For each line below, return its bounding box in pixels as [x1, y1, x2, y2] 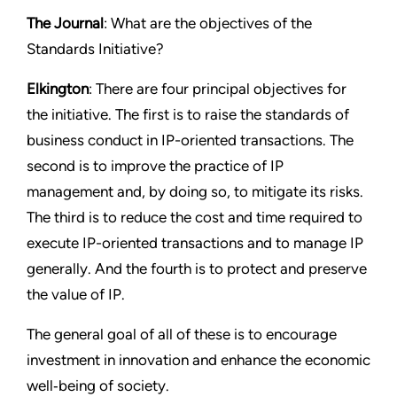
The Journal [27, 13, 104, 32]
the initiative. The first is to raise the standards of [27, 105, 349, 123]
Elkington [27, 79, 89, 97]
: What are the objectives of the [104, 13, 312, 32]
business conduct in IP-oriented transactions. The [27, 130, 354, 149]
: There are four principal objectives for [89, 79, 346, 97]
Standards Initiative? [27, 39, 164, 58]
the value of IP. [27, 284, 125, 303]
